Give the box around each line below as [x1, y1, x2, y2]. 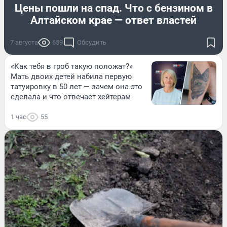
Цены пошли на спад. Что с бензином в [14, 2, 213, 15]
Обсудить [77, 39, 106, 47]
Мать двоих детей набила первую [11, 72, 132, 82]
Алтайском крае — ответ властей [30, 14, 197, 27]
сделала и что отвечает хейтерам [11, 92, 131, 102]
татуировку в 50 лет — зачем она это [11, 82, 142, 92]
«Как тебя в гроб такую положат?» [11, 62, 133, 71]
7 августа [10, 39, 38, 47]
